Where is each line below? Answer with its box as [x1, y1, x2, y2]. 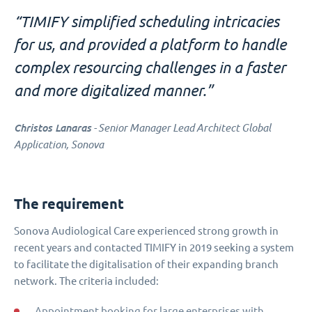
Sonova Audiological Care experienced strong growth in [14, 225, 279, 237]
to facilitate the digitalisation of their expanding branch [14, 258, 279, 271]
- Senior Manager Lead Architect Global [91, 122, 271, 134]
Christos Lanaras [14, 121, 91, 134]
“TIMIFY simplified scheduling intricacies [14, 13, 279, 31]
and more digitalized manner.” [14, 81, 212, 100]
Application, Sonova [14, 139, 104, 151]
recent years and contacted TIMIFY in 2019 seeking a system [14, 242, 294, 254]
